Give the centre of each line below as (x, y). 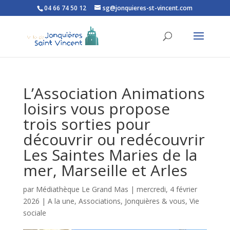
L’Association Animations (114, 93)
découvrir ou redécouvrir (114, 139)
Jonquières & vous (155, 201)
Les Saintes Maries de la (110, 155)
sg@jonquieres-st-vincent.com (148, 8)
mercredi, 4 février (167, 189)
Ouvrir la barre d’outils (32, 30)
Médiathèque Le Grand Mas (82, 189)
